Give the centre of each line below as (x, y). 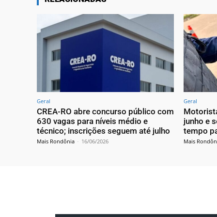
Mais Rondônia (56, 141)
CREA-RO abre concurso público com (105, 112)
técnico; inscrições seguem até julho (103, 131)
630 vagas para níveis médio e (92, 121)
